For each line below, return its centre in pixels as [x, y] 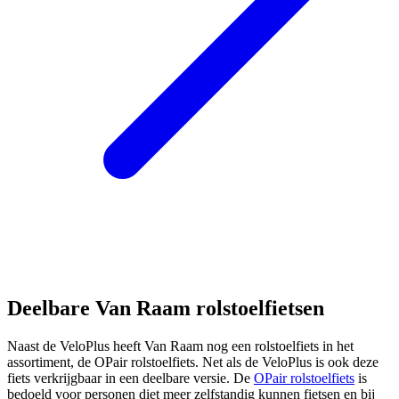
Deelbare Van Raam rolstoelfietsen [166, 308]
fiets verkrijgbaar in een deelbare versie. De [130, 378]
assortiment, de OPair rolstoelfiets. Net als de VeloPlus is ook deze [193, 362]
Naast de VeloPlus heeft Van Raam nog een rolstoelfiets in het [180, 346]
